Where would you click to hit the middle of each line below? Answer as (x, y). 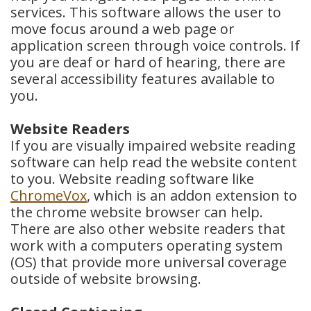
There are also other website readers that (148, 229)
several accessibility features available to (143, 79)
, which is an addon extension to (192, 195)
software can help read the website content (154, 162)
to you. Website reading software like (132, 179)
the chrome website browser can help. (137, 212)
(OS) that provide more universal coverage (149, 262)
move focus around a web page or (123, 29)
